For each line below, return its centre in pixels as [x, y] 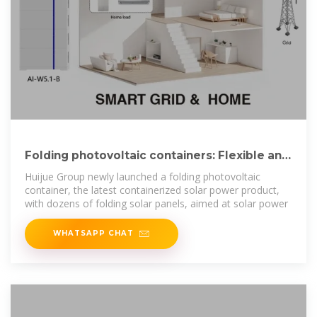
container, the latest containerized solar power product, [152, 190]
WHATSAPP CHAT [93, 233]
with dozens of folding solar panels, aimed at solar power [156, 204]
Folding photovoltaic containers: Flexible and [157, 156]
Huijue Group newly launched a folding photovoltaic [143, 177]
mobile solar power [82, 171]
